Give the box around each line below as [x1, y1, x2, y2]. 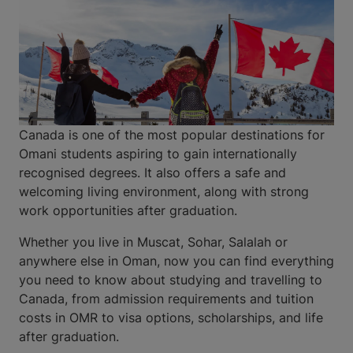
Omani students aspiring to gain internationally [19, 146, 297, 162]
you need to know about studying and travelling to [19, 272, 322, 288]
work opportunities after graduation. [19, 203, 237, 219]
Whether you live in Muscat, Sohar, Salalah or [19, 234, 288, 251]
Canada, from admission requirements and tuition [19, 291, 314, 307]
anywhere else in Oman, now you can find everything [19, 253, 334, 269]
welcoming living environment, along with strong [19, 184, 309, 200]
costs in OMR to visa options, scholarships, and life [19, 310, 323, 326]
